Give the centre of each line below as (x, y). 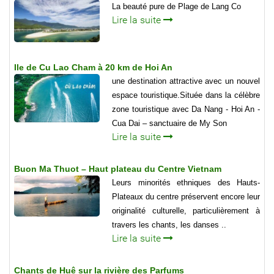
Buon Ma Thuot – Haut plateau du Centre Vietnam (118, 169)
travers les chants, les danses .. (169, 225)
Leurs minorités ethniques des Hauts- (186, 183)
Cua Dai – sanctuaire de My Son (169, 124)
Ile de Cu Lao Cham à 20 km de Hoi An (93, 68)
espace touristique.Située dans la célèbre (186, 95)
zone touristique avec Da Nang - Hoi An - (186, 109)
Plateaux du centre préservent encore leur (186, 197)
